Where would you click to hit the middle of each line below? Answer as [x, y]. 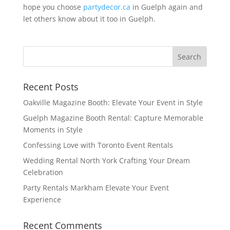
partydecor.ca [107, 7]
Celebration [43, 172]
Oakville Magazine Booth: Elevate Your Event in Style [113, 102]
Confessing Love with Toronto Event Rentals [98, 145]
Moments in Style [53, 129]
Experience [42, 199]
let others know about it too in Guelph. [90, 18]
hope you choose [53, 7]
